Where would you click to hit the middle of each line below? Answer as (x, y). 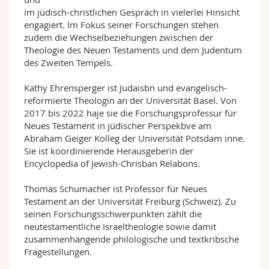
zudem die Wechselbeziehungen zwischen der (119, 37)
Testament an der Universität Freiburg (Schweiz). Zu (130, 201)
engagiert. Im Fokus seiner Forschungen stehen (121, 24)
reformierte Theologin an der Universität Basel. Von (130, 100)
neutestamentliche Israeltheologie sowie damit (120, 226)
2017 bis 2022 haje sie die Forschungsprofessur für (130, 113)
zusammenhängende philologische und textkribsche (131, 239)
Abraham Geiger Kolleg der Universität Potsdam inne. (134, 138)
